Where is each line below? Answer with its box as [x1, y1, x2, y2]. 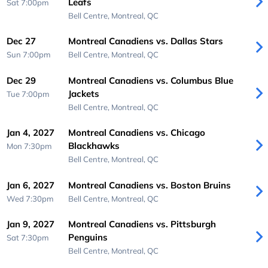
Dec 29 [7, 74, 36, 86]
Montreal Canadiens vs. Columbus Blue [68, 74, 233, 86]
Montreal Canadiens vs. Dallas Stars [68, 35, 223, 47]
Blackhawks [68, 140, 120, 152]
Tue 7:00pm [7, 89, 50, 99]
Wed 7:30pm [7, 193, 54, 203]
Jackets [68, 87, 99, 99]
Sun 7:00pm [7, 50, 51, 60]
